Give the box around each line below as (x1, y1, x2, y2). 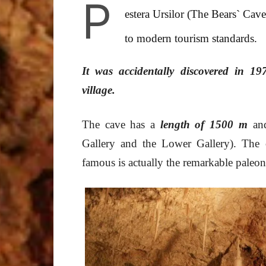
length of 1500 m (160, 118, 248, 131)
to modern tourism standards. (125, 32, 257, 45)
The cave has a (82, 118, 160, 131)
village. (82, 84, 115, 96)
